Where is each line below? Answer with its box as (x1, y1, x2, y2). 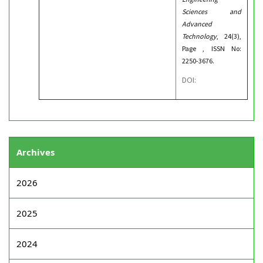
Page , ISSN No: (182, 44, 241, 53)
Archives (16, 146, 55, 158)
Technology (182, 32, 217, 41)
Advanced (182, 19, 212, 28)
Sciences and (182, 7, 241, 16)
